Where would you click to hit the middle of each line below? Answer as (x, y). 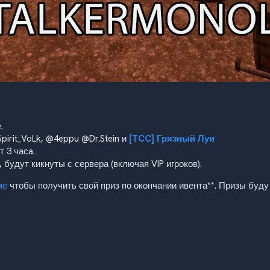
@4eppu (62, 138)
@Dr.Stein (100, 138)
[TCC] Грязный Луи (172, 138)
